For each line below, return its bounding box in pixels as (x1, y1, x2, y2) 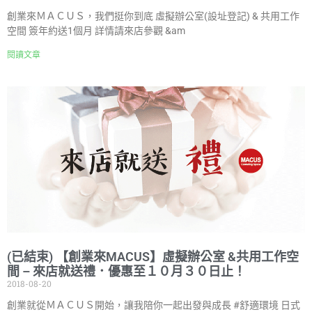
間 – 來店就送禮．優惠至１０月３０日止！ (7, 264, 246, 279)
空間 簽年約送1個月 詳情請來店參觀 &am (7, 25, 185, 36)
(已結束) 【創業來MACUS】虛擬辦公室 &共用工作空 (7, 249, 299, 264)
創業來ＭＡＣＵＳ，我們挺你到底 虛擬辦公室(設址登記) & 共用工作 (7, 10, 299, 22)
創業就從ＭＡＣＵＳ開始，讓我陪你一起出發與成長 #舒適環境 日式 (7, 299, 300, 311)
